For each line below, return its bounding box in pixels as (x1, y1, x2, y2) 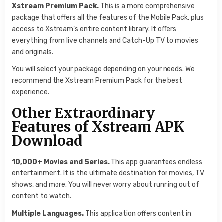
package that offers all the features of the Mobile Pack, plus (12, 13, 204, 22)
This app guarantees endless (110, 157, 203, 166)
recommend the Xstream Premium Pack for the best (12, 76, 183, 85)
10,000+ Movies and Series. (12, 157, 110, 166)
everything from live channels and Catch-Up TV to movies (12, 36, 199, 45)
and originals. (12, 48, 54, 56)
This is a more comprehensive (99, 2, 195, 11)
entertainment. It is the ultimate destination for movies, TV (12, 168, 205, 177)
